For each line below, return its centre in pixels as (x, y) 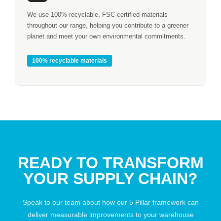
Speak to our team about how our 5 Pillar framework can (110, 203)
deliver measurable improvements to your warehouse (110, 215)
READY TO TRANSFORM (110, 163)
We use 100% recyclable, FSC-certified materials (97, 14)
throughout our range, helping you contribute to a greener (108, 25)
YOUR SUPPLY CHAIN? (110, 179)
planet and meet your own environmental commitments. (106, 36)
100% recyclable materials (70, 61)
